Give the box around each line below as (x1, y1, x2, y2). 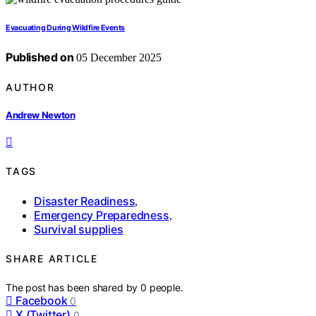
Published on (6, 50, 74, 65)
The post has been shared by (6, 281, 141, 293)
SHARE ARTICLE (6, 253, 98, 265)
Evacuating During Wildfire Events (6, 23, 126, 33)
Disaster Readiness (34, 193, 135, 208)
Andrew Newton (6, 109, 75, 121)
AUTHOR (6, 80, 55, 93)
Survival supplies (34, 221, 123, 236)
